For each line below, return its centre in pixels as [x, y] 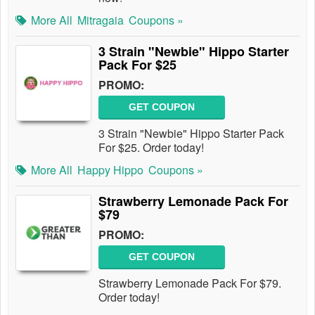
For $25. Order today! [151, 147]
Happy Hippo [110, 170]
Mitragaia [101, 20]
